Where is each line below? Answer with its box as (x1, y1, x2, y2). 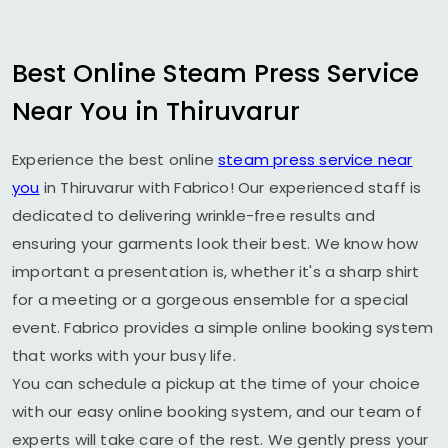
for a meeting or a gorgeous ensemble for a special (12, 289, 409, 310)
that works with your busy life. (12, 345, 236, 366)
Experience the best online (12, 149, 219, 170)
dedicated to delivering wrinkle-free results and (12, 205, 375, 226)
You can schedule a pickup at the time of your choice (12, 373, 420, 394)
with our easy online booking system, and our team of (12, 401, 422, 422)
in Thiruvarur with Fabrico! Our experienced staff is (39, 177, 422, 198)
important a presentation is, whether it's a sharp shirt (12, 261, 420, 282)
